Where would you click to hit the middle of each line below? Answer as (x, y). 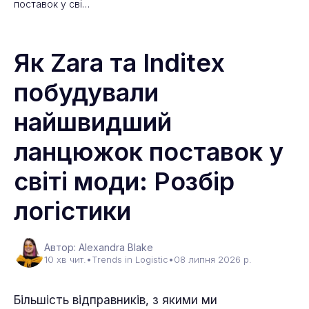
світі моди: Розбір (124, 181)
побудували (86, 92)
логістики (72, 211)
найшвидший (93, 122)
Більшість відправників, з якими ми (116, 300)
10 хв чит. (65, 259)
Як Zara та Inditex (119, 63)
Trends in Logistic (130, 259)
